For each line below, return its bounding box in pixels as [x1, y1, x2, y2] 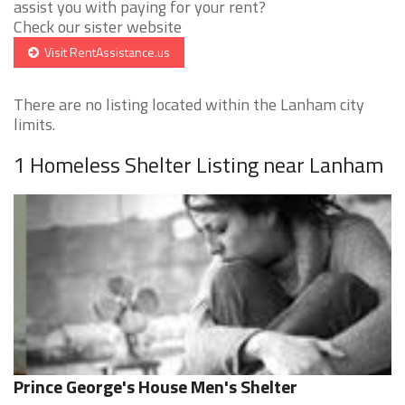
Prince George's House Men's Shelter [14, 372, 297, 401]
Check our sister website [14, 14, 182, 40]
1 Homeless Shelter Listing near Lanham [14, 148, 383, 182]
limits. [14, 112, 55, 137]
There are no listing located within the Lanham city [14, 92, 364, 118]
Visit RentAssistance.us [39, 42, 170, 62]
